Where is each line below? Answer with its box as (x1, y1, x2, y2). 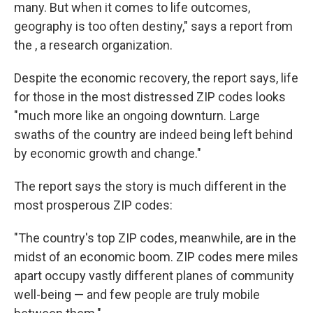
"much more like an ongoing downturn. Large (14, 108, 260, 123)
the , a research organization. (14, 38, 173, 52)
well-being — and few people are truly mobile (14, 287, 260, 302)
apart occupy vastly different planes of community (14, 268, 294, 283)
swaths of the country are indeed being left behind (14, 127, 293, 142)
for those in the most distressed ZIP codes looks (14, 89, 286, 104)
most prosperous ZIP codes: (14, 198, 173, 212)
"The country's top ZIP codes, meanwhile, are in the (14, 231, 296, 245)
